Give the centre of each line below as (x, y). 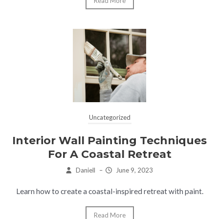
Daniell (85, 170)
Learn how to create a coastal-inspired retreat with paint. (109, 191)
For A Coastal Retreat (109, 154)
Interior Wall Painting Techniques (109, 140)
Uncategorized (109, 117)
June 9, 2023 (134, 170)
